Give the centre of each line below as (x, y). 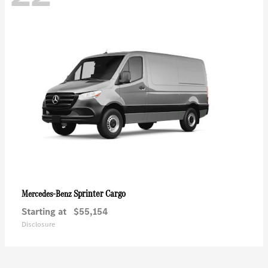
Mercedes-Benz (48, 193)
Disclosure (38, 224)
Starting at (44, 211)
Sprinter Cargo (100, 193)
